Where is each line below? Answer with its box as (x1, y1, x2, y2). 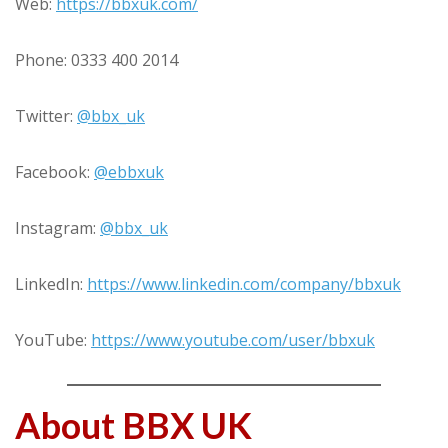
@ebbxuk (94, 161, 164, 183)
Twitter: (15, 105, 77, 127)
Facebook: (15, 161, 94, 183)
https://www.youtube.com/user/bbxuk (91, 329, 375, 351)
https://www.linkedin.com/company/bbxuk (87, 273, 401, 295)
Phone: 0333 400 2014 (15, 49, 178, 71)
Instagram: (15, 217, 100, 239)
